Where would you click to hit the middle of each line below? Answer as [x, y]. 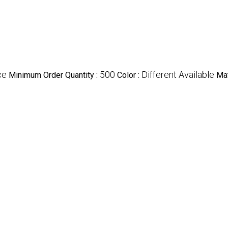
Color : [129, 75]
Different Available [178, 74]
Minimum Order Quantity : [54, 75]
